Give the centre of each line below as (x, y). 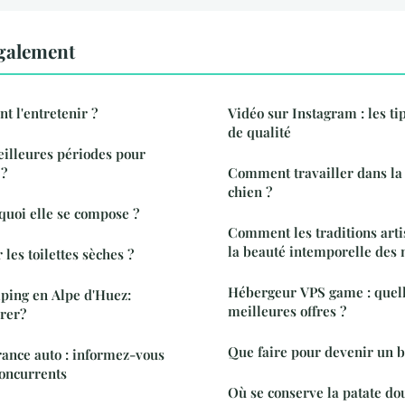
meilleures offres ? (287, 311)
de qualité (259, 132)
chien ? (250, 191)
